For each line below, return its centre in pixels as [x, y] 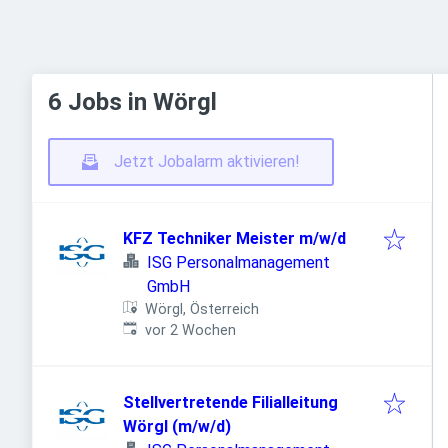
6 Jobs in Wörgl [132, 102]
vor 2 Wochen [191, 330]
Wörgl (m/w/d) [177, 426]
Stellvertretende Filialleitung [230, 402]
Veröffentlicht [168, 329]
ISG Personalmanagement [238, 262]
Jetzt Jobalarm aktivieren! [207, 161]
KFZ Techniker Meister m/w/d [234, 238]
